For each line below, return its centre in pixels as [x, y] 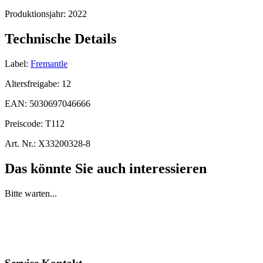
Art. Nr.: [20, 143]
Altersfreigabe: [33, 83]
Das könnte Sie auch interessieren [106, 168]
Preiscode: [25, 123]
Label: [16, 63]
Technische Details [60, 39]
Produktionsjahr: [36, 14]
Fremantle [49, 63]
